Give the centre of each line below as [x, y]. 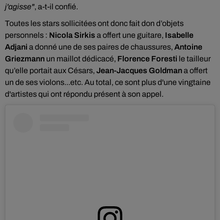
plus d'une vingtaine [176, 82]
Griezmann [25, 59]
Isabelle [179, 35]
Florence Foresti [147, 59]
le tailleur [195, 59]
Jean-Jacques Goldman [139, 70]
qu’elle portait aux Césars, [51, 70]
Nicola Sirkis [73, 35]
